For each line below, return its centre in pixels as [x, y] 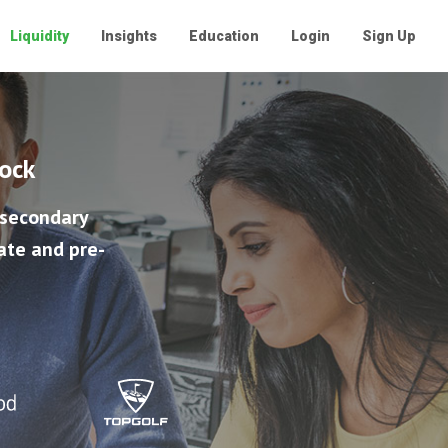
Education [224, 36]
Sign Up [389, 36]
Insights [129, 36]
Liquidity [39, 36]
